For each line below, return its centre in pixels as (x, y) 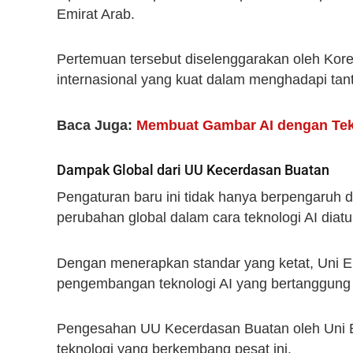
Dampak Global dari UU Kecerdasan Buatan (193, 170)
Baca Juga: (97, 125)
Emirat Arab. (96, 14)
